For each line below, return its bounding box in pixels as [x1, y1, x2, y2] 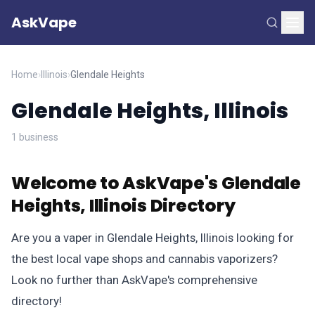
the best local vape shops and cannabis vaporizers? [11, 252, 278, 266]
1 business [11, 131, 58, 143]
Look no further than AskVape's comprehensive [11, 273, 257, 287]
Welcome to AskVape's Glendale [11, 171, 301, 195]
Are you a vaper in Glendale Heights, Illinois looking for [11, 231, 294, 245]
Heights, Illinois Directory [11, 193, 236, 218]
